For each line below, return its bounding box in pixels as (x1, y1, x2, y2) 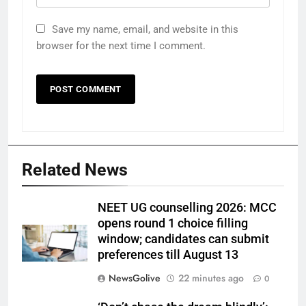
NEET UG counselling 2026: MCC (98, 201, 277, 215)
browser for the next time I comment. (36, 40, 206, 53)
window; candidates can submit (98, 232, 269, 247)
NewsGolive (109, 271, 161, 286)
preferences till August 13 (98, 248, 238, 262)
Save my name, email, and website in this (52, 23, 238, 36)
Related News (22, 160, 128, 180)
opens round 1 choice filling (98, 217, 248, 231)
